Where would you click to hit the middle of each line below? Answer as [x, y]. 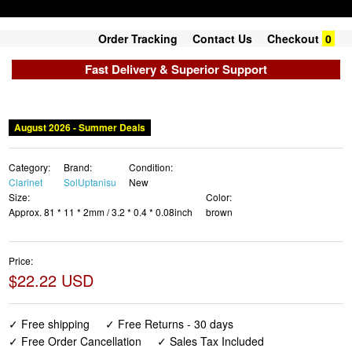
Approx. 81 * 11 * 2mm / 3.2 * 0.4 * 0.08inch [101, 212]
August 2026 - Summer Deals [80, 128]
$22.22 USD [51, 280]
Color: [218, 197]
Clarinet [26, 182]
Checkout [293, 38]
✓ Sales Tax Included [210, 341]
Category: [30, 167]
